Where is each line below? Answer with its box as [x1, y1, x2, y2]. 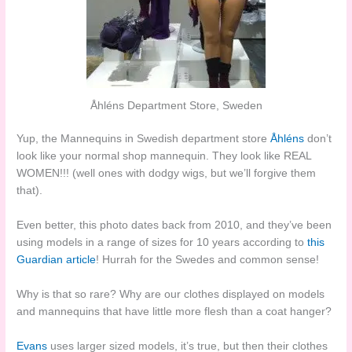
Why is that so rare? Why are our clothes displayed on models [16, 288, 325, 300]
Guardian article [16, 253, 97, 266]
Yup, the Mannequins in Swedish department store [16, 133, 271, 145]
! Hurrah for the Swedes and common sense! [96, 253, 320, 266]
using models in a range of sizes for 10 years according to [16, 236, 308, 248]
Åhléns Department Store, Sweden [90, 99, 262, 112]
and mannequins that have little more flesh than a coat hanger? [16, 305, 332, 317]
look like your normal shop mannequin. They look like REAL [16, 150, 312, 163]
